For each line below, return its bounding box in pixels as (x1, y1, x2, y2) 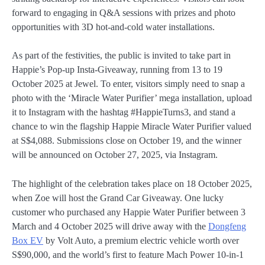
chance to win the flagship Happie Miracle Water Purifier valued (12, 121, 251, 132)
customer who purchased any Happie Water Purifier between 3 (12, 206, 245, 217)
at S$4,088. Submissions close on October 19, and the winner (12, 135, 241, 146)
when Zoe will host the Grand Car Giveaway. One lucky (12, 192, 224, 203)
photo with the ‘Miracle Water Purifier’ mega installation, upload (12, 93, 252, 104)
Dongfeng (208, 221, 246, 231)
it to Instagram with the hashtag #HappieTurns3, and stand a (12, 107, 235, 118)
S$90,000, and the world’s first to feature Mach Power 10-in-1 (12, 249, 244, 260)
